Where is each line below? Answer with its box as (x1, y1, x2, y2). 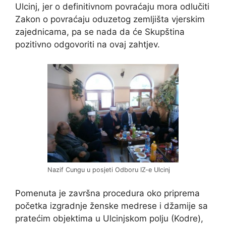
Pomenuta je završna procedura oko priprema (15, 188, 200, 199)
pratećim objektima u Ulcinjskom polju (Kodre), (15, 213, 203, 224)
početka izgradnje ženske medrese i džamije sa (15, 201, 208, 211)
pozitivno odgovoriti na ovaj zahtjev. (15, 39, 160, 50)
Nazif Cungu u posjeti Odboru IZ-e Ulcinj (47, 165, 170, 174)
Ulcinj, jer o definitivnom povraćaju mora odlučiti (15, 2, 209, 12)
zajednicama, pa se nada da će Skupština (15, 27, 185, 37)
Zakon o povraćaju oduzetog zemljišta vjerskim (15, 14, 205, 25)
